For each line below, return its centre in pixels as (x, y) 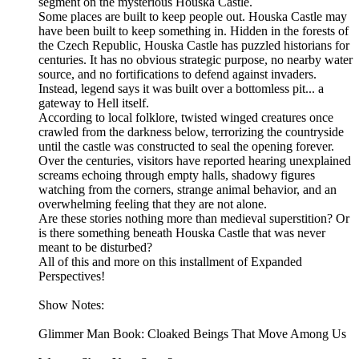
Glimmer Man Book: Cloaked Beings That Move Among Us (192, 334)
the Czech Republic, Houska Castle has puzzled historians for (194, 46)
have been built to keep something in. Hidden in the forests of (194, 31)
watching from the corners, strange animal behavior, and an (188, 190)
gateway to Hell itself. (94, 103)
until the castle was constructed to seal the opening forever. (186, 147)
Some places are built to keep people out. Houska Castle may (193, 17)
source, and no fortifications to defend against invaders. (177, 75)
